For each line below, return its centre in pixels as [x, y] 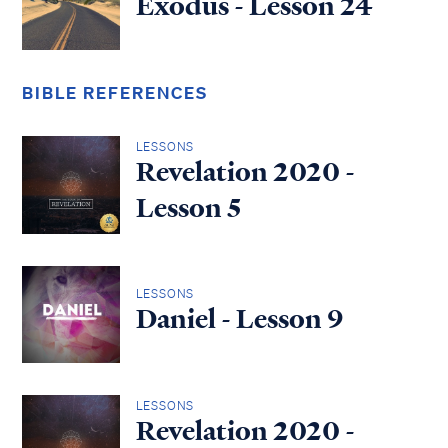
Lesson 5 [188, 207]
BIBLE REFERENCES [115, 93]
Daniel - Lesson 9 [239, 319]
